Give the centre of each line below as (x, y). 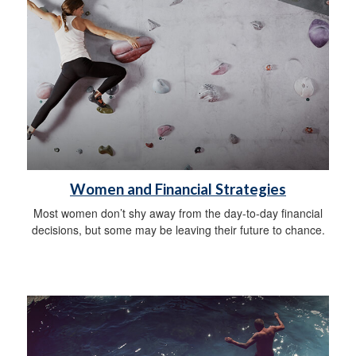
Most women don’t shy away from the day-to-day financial (178, 213)
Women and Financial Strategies (178, 190)
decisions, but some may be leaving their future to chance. (178, 230)
